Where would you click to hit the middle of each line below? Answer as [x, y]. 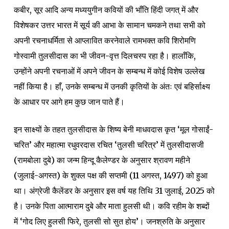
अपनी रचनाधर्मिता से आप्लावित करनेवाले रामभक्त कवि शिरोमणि [105, 40]
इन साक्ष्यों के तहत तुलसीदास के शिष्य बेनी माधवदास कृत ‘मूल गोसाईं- [113, 129]
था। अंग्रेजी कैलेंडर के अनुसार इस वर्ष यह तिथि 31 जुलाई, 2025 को [114, 190]
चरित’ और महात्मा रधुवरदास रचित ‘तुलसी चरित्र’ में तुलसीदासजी [109, 144]
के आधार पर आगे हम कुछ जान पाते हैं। [69, 101]
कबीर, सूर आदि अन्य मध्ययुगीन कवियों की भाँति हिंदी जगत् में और [106, 9]
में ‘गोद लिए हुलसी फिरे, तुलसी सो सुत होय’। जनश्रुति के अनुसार [109, 221]
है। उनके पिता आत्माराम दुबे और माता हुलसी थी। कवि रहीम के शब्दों [111, 206]
